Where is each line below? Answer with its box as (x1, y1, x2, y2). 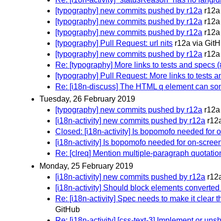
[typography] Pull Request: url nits (55, 39, 173, 48)
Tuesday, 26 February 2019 (39, 95, 135, 104)
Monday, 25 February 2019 (39, 161, 133, 170)
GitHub (55, 205, 80, 214)
